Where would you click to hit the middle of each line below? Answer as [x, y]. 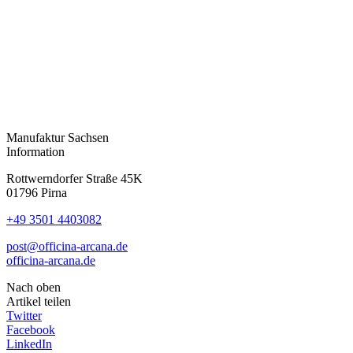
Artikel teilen [39, 301]
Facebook [31, 329]
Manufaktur [35, 137]
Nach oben [33, 287]
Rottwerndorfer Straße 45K [74, 178]
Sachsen [88, 137]
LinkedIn [29, 344]
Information [35, 151]
